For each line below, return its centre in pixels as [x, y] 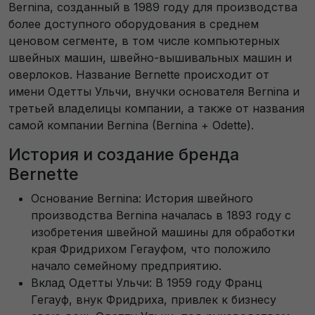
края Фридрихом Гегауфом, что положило [151, 249]
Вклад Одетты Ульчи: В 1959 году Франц [147, 282]
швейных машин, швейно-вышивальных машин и [150, 57]
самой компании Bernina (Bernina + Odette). [133, 125]
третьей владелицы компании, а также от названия [156, 108]
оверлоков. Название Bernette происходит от [139, 74]
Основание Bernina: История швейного [142, 198]
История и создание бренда [124, 154]
